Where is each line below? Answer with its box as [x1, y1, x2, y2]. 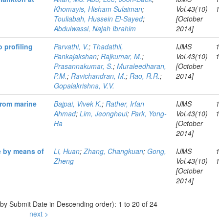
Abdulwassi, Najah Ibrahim [54, 23, 136, 33]
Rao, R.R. [130, 71, 160, 81]
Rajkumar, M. [101, 51, 142, 61]
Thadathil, [92, 42, 124, 51]
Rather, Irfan [106, 99, 145, 109]
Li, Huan [54, 146, 80, 156]
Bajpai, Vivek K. [54, 99, 102, 109]
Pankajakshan [54, 51, 97, 61]
